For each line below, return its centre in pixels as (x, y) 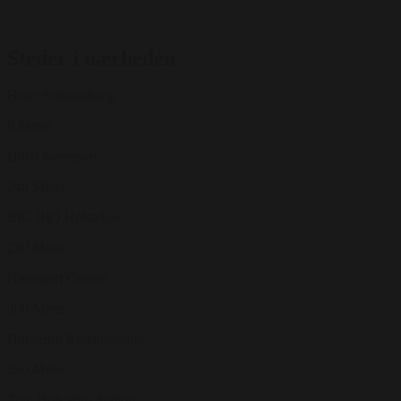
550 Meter (36, 370)
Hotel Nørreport (52, 157)
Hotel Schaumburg (60, 96)
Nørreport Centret (57, 278)
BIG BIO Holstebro (64, 218)
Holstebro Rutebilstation (76, 339)
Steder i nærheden (91, 58)
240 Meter (36, 187)
